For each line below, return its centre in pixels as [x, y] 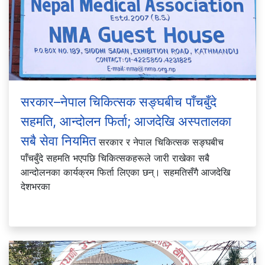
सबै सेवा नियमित [58, 140]
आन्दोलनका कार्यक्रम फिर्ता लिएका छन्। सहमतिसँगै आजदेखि [125, 172]
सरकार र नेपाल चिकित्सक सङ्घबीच [160, 142]
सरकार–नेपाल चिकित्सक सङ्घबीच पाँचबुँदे [119, 101]
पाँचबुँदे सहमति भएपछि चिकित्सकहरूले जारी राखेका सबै [115, 158]
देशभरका [35, 186]
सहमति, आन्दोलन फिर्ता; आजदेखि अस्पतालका [126, 121]
